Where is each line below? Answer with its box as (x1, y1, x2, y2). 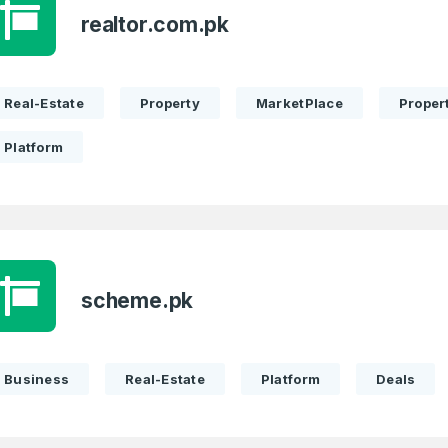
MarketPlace (255, 95, 343, 111)
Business (4, 371, 70, 387)
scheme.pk (81, 288, 194, 313)
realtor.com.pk (81, 12, 230, 37)
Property (139, 95, 200, 111)
